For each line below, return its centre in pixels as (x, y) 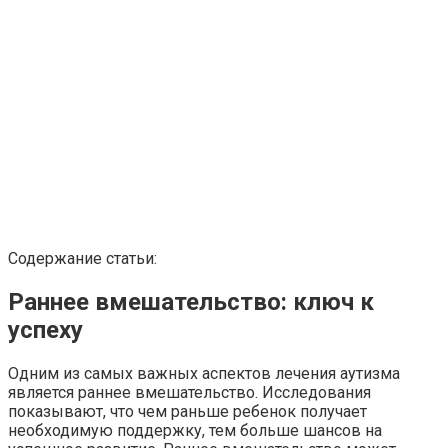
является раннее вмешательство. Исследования (189, 392)
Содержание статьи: (82, 258)
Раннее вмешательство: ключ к (191, 301)
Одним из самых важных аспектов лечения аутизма (204, 373)
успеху (45, 329)
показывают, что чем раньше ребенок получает (187, 411)
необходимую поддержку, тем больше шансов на (195, 430)
